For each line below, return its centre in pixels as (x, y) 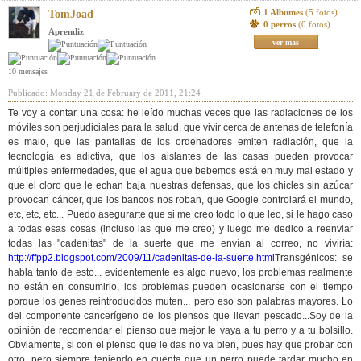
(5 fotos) (321, 12)
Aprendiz (66, 31)
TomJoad (71, 14)
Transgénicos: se (314, 258)
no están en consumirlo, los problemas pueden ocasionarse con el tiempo (180, 287)
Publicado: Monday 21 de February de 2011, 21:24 (104, 93)
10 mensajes (28, 71)
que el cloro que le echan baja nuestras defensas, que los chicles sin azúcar (180, 185)
